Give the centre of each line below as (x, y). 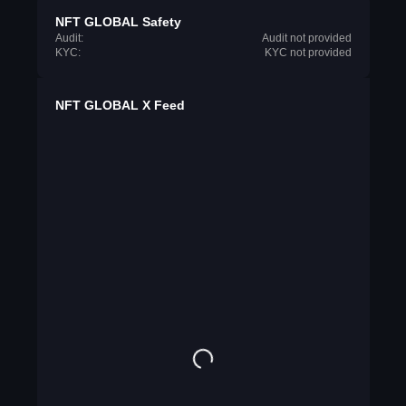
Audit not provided (306, 38)
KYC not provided (308, 53)
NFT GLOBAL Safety (118, 22)
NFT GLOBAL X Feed (120, 105)
